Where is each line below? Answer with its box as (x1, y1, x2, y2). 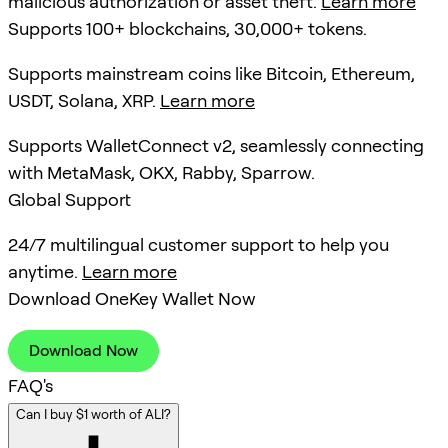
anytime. (8, 261, 82, 283)
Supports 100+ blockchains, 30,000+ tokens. (8, 18, 367, 40)
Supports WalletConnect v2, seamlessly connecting (8, 135, 424, 157)
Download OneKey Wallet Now (8, 288, 256, 310)
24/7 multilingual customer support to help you (8, 234, 389, 256)
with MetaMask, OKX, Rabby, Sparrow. (8, 162, 315, 184)
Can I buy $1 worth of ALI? (16, 406, 171, 423)
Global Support (8, 189, 131, 211)
